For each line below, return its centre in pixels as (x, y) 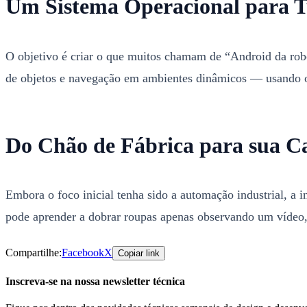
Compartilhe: (34, 253)
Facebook (83, 253)
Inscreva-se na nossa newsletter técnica (95, 281)
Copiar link (139, 254)
